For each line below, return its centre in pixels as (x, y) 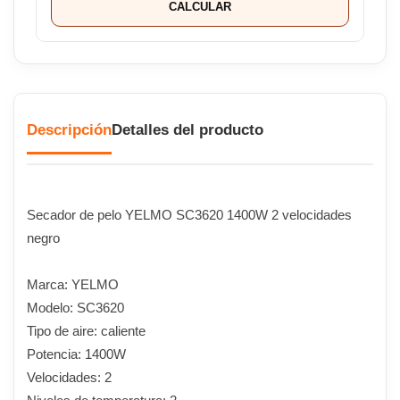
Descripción (69, 129)
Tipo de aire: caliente (86, 330)
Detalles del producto (187, 129)
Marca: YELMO (73, 284)
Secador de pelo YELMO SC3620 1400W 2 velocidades (189, 214)
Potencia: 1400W (76, 354)
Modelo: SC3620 (75, 307)
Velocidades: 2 (69, 377)
